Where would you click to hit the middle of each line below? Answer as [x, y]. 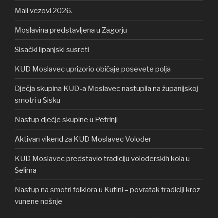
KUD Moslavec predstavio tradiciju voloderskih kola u [102, 158]
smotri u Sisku [37, 100]
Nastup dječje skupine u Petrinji [66, 119]
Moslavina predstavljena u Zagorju [71, 30]
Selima [26, 170]
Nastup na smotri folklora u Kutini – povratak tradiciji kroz [107, 190]
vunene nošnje [38, 201]
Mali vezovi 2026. [44, 10]
